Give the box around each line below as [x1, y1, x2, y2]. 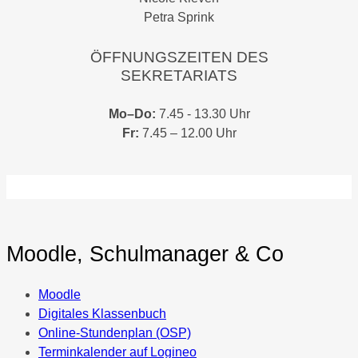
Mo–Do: [108, 107, 156, 121]
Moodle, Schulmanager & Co [6, 241, 284, 266]
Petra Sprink [144, 10, 214, 25]
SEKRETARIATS [121, 66, 237, 84]
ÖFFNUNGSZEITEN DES [89, 48, 268, 66]
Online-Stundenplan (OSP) [38, 325, 191, 340]
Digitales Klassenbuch [38, 306, 166, 320]
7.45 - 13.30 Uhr [155, 107, 250, 121]
